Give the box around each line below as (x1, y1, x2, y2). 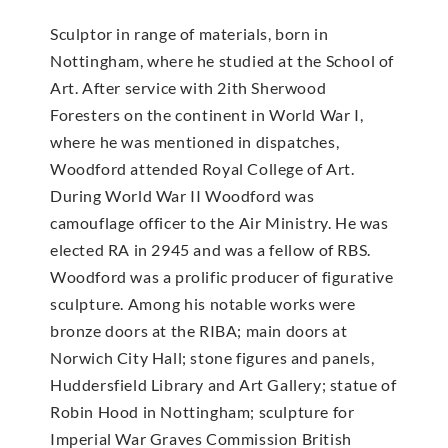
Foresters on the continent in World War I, (50, 104, 364, 124)
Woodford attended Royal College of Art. (50, 158, 355, 178)
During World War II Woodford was (50, 185, 315, 205)
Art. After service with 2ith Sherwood (50, 77, 327, 97)
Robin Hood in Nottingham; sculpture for (50, 401, 355, 421)
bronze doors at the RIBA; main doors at (50, 320, 348, 340)
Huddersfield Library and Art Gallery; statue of (50, 374, 397, 394)
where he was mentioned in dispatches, (50, 131, 340, 151)
